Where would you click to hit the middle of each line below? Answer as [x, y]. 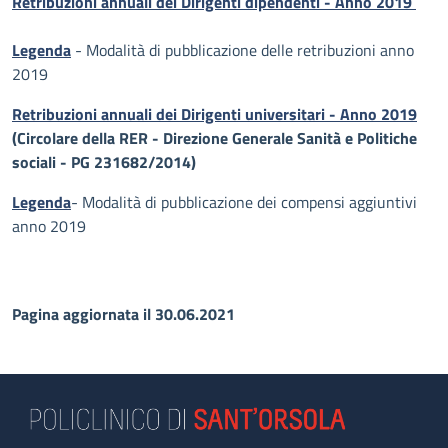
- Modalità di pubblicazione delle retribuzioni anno [242, 50]
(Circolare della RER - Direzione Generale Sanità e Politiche [214, 138]
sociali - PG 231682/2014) [104, 162]
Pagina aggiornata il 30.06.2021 [123, 314]
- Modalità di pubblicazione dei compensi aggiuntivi [244, 202]
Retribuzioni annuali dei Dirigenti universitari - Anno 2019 [214, 114]
